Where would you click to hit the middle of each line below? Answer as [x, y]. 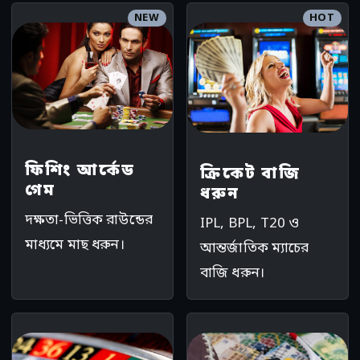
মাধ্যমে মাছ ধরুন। [75, 246]
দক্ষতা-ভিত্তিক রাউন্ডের [89, 221]
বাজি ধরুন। [233, 274]
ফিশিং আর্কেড [80, 172]
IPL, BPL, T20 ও [250, 224]
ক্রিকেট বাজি [250, 175]
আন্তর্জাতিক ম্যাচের [255, 249]
